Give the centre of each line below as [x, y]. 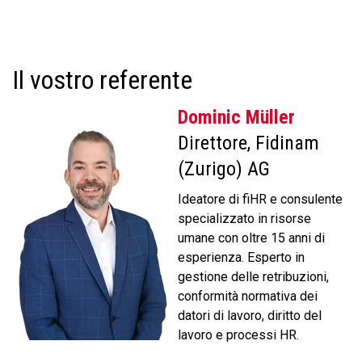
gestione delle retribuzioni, [253, 277]
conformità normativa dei [248, 296]
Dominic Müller [236, 117]
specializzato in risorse [244, 219]
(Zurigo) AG [224, 169]
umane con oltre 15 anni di [251, 238]
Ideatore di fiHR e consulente [260, 199]
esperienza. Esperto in [241, 257]
